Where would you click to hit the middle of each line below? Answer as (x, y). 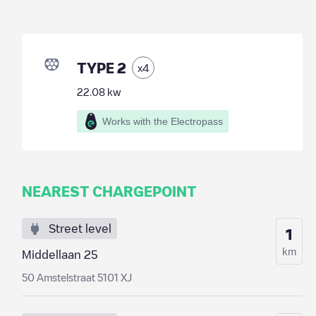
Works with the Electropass (162, 121)
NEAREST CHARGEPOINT (109, 191)
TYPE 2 (101, 68)
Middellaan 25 (60, 255)
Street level (80, 229)
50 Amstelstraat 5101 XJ (77, 277)
